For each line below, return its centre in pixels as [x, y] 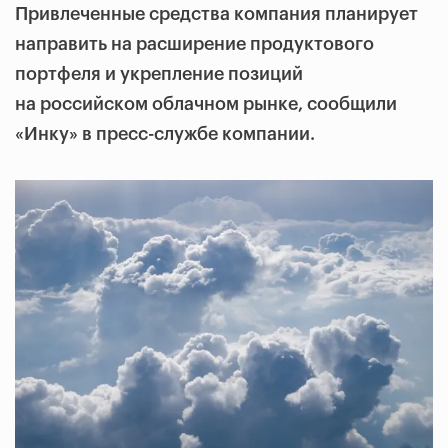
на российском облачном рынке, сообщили [206, 104]
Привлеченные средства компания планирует [216, 14]
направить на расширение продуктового [194, 44]
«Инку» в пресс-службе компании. [165, 134]
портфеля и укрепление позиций [159, 74]
